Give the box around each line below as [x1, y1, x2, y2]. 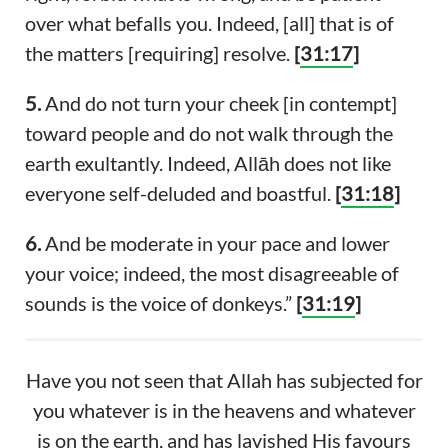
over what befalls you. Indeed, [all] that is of [24, 11, 394, 36]
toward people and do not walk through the [24, 121, 393, 146]
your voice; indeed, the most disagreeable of [24, 261, 399, 286]
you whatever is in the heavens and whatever [32, 398, 416, 423]
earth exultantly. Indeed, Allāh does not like [24, 151, 391, 176]
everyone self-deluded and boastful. [24, 181, 335, 206]
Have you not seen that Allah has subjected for [25, 368, 423, 393]
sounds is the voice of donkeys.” [24, 291, 292, 316]
